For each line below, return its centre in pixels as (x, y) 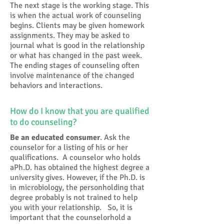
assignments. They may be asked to (70, 35)
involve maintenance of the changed (72, 75)
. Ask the (115, 137)
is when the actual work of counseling (75, 15)
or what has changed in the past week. (76, 55)
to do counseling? (43, 122)
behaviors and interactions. (56, 85)
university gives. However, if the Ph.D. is (77, 177)
